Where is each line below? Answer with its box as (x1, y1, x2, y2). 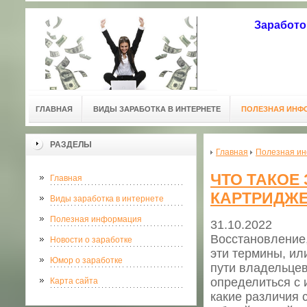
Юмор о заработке (50, 256, 123, 265)
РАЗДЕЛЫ (50, 140, 92, 149)
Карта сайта (50, 276, 98, 286)
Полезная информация (50, 214, 142, 224)
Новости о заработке (50, 235, 132, 245)
